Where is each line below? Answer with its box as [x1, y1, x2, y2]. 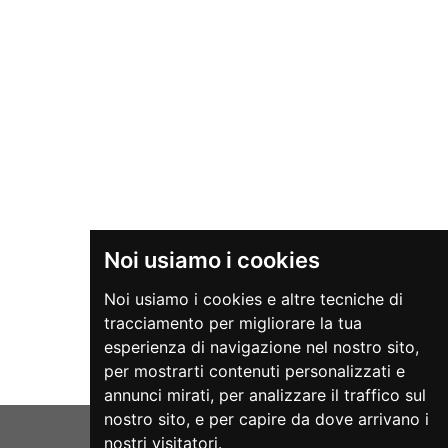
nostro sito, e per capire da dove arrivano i [103, 408, 429, 429]
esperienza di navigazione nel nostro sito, [103, 336, 419, 357]
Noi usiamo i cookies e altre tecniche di [103, 288, 403, 309]
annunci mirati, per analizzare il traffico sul [103, 384, 426, 405]
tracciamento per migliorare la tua [103, 312, 362, 333]
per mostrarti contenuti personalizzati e [103, 360, 405, 381]
